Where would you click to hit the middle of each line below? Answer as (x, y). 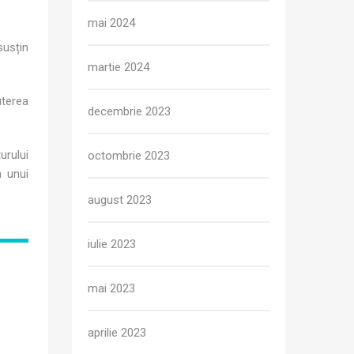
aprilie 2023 (117, 333)
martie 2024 (119, 67)
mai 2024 (111, 23)
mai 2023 (111, 288)
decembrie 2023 (129, 111)
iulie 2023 (112, 244)
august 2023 (120, 200)
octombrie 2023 (129, 156)
